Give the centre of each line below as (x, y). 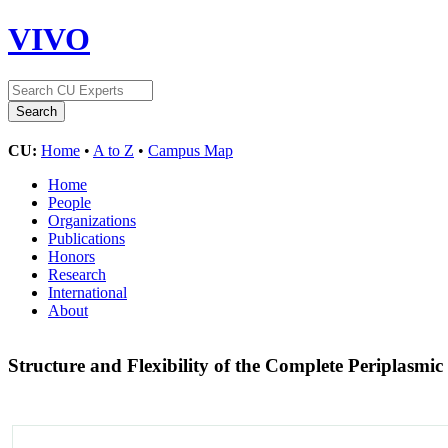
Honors (71, 256)
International (87, 292)
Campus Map (190, 150)
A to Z (113, 150)
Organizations (92, 220)
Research (77, 274)
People (69, 202)
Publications (86, 238)
